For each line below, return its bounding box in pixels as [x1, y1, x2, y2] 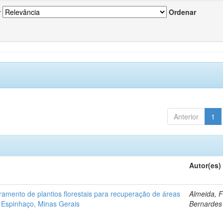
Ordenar [169, 6, 196, 17]
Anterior [173, 111, 199, 121]
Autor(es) [189, 160, 222, 170]
